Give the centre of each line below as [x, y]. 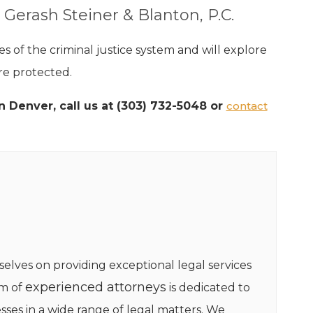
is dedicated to [208, 288]
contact [247, 105]
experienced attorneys [95, 287]
